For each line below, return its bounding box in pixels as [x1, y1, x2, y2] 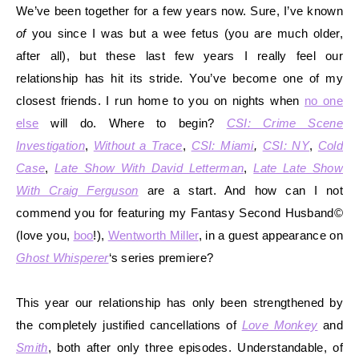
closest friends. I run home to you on [16, 93, 228, 107]
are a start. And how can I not [138, 183, 343, 197]
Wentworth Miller [107, 228, 199, 242]
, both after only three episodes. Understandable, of [47, 340, 343, 354]
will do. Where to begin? [38, 115, 227, 130]
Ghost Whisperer [16, 250, 109, 264]
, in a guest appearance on [198, 228, 343, 242]
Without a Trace [93, 138, 183, 152]
